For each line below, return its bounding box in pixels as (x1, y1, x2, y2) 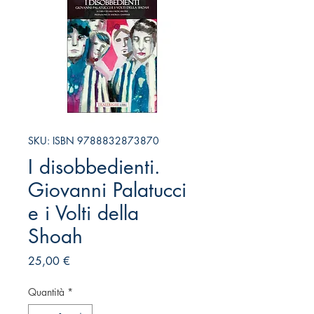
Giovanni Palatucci (28, 177, 186, 203)
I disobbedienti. (28, 153, 161, 179)
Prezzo (69, 252, 102, 268)
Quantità (28, 285, 64, 299)
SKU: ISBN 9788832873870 (28, 133, 159, 147)
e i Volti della (28, 200, 139, 226)
